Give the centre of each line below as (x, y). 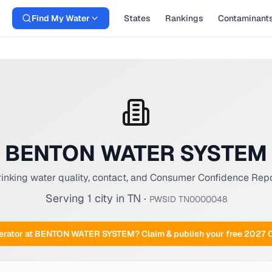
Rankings (184, 18)
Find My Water (61, 18)
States (137, 18)
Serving (66, 198)
